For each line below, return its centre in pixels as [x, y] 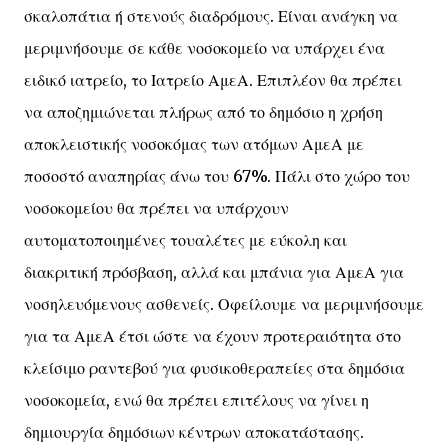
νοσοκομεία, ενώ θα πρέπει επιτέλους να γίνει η [196, 400]
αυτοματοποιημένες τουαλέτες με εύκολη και [185, 240]
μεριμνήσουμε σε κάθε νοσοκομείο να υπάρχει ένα [204, 48]
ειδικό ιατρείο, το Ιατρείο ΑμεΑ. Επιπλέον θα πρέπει [213, 80]
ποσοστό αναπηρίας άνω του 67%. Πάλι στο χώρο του [217, 176]
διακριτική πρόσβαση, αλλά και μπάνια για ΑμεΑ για [214, 272]
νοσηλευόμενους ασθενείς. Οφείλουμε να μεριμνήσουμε [224, 304]
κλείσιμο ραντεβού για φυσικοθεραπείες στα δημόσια [214, 368]
